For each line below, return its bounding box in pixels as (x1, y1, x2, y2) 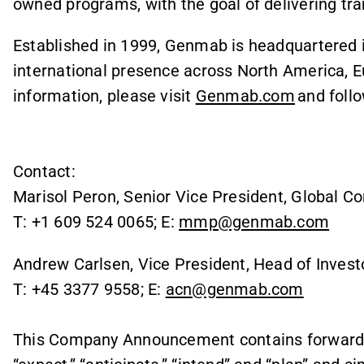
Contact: (13, 162, 110, 182)
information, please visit (13, 86, 196, 106)
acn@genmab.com (165, 279, 304, 299)
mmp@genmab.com (179, 212, 330, 232)
